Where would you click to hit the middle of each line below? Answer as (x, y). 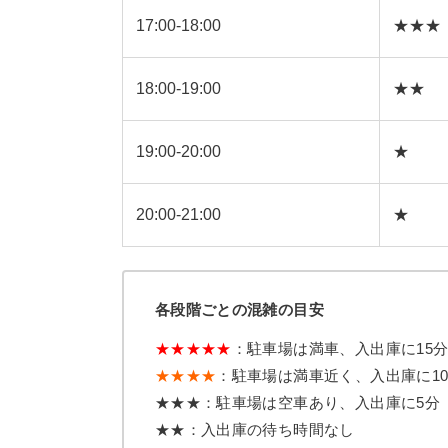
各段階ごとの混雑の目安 (239, 309)
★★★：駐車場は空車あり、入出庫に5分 (297, 402)
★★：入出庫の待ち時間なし (254, 429)
